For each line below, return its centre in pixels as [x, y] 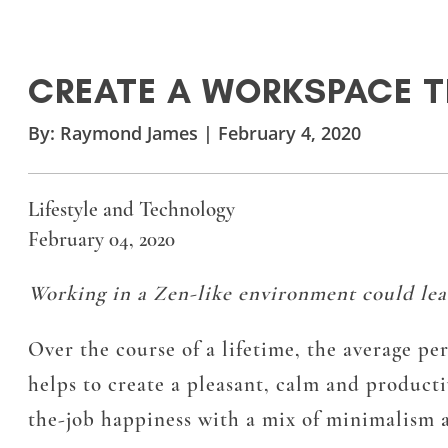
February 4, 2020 [289, 133]
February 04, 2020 [101, 240]
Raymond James [129, 133]
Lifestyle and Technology [131, 210]
